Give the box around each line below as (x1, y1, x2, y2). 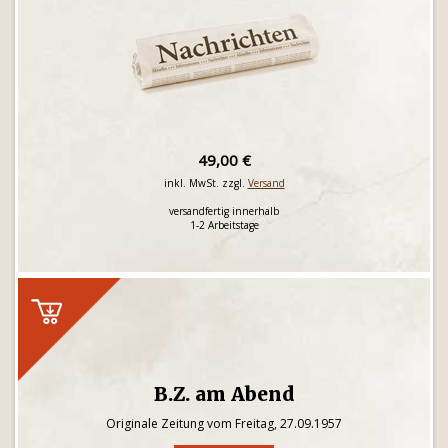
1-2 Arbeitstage (189, 218, 259, 232)
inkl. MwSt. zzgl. (163, 176, 248, 190)
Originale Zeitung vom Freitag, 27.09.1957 (106, 415, 342, 432)
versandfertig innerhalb (169, 204, 279, 218)
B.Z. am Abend (153, 382, 295, 406)
